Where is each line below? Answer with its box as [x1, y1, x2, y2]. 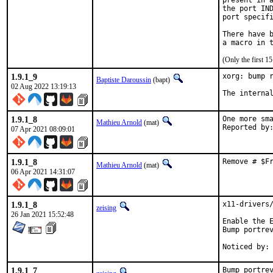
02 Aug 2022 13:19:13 [11, 82, 76, 91]
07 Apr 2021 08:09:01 [11, 125, 75, 133]
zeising [96, 204, 116, 212]
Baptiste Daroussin [96, 76, 151, 84]
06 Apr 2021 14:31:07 [11, 168, 75, 176]
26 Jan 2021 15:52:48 [11, 210, 74, 219]
